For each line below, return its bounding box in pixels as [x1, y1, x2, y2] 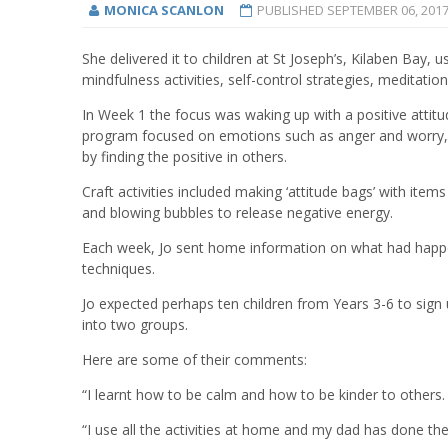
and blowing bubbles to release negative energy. [82, 202, 393, 222]
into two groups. [82, 314, 200, 334]
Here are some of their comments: [82, 349, 307, 369]
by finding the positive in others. [82, 146, 287, 166]
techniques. [82, 258, 159, 278]
